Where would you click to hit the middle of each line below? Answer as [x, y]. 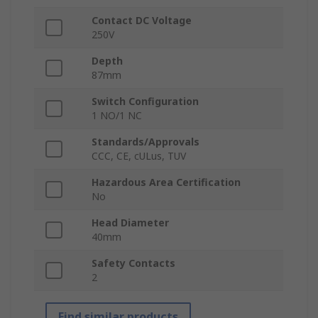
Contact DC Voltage [142, 21]
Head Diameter [130, 223]
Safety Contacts [133, 263]
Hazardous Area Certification [166, 182]
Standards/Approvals [146, 142]
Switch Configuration [145, 102]
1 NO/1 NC [117, 116]
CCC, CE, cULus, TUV [139, 156]
